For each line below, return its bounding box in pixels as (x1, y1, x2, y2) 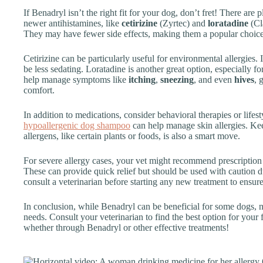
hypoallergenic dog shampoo (23, 120, 130, 130)
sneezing (160, 74, 194, 85)
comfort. (23, 85, 55, 95)
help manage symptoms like (23, 74, 129, 85)
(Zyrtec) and (157, 18, 208, 28)
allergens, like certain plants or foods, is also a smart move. (23, 130, 240, 141)
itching (129, 74, 156, 85)
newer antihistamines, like (23, 18, 122, 28)
